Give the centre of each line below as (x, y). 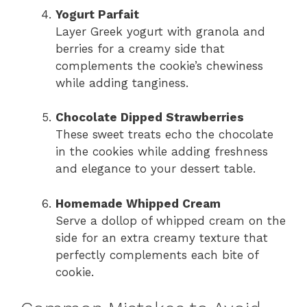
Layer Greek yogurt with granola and (160, 31)
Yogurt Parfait (97, 14)
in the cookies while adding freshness (162, 152)
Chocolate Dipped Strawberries (150, 118)
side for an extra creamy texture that (162, 237)
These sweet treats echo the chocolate (164, 135)
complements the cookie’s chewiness (159, 65)
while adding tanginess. (122, 83)
